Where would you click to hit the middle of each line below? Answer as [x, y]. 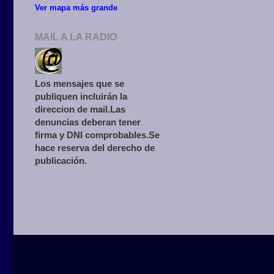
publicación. [61, 160]
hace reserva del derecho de [95, 147]
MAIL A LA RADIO [76, 37]
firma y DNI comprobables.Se [97, 135]
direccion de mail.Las [80, 109]
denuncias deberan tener [88, 122]
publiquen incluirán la [81, 96]
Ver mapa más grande [76, 7]
